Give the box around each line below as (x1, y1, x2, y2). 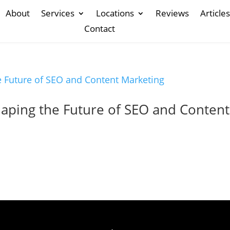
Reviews (156, 7, 189, 19)
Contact (84, 23, 115, 34)
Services (41, 7, 74, 19)
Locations (96, 7, 134, 19)
